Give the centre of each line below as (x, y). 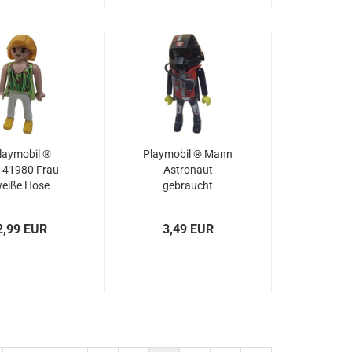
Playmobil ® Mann (188, 154)
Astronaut (188, 170)
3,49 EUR (189, 229)
